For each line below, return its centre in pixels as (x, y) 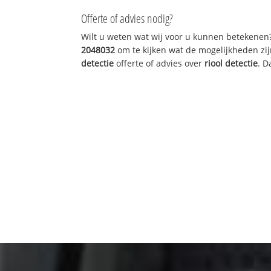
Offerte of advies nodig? (127, 18)
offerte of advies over (159, 63)
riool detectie (231, 63)
